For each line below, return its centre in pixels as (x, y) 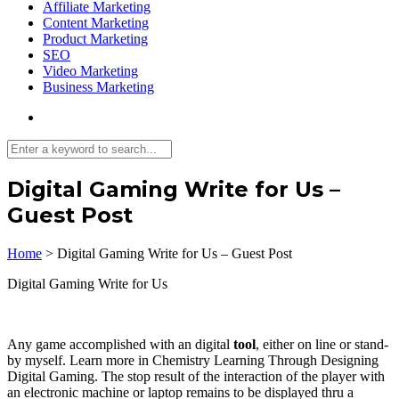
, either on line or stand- (322, 344)
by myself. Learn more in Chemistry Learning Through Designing (193, 360)
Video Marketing (90, 71)
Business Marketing (98, 87)
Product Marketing (95, 39)
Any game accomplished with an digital (120, 344)
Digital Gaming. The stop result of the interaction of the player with (196, 376)
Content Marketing (96, 23)
